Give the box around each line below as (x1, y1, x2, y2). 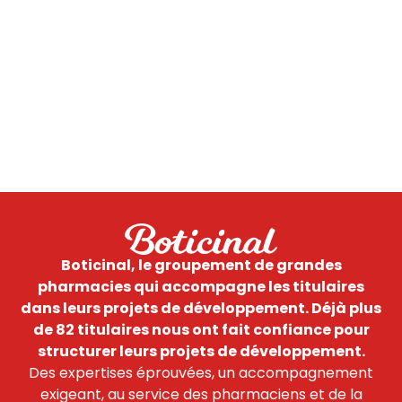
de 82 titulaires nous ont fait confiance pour (32, 319, 370, 341)
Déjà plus (311, 298, 381, 319)
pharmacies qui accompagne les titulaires (38, 276, 364, 298)
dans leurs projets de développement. (21, 298, 311, 319)
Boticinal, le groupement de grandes (60, 255, 342, 276)
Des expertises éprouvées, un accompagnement (29, 363, 373, 384)
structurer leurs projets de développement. (37, 341, 365, 363)
